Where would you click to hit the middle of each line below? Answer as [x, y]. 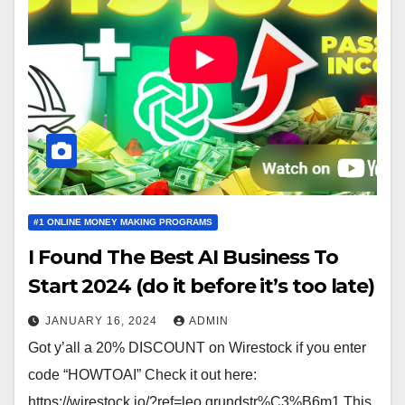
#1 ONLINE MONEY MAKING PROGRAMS [123, 222]
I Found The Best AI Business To [183, 258]
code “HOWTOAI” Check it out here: [142, 375]
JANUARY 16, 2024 [103, 321]
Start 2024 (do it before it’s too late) [202, 287]
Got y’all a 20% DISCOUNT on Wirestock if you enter [197, 348]
